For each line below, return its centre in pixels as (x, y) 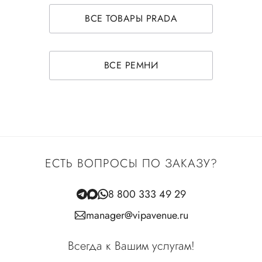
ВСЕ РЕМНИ (131, 65)
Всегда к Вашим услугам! (131, 246)
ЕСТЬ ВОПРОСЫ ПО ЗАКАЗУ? (131, 163)
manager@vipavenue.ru (137, 215)
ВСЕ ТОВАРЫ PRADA (131, 18)
